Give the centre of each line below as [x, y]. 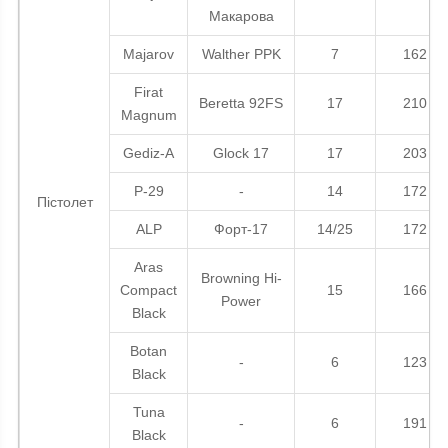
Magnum [148, 115]
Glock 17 [241, 153]
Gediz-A [148, 153]
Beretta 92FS [241, 103]
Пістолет [64, 202]
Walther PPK [241, 54]
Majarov [148, 54]
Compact [148, 290]
